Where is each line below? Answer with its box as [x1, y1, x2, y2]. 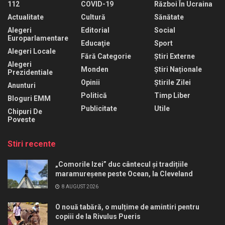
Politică [81, 91, 107, 99]
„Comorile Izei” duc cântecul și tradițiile [55, 160, 188, 168]
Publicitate [81, 104, 117, 113]
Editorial [81, 26, 109, 34]
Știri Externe [154, 52, 195, 60]
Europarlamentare [8, 34, 68, 42]
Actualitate [8, 13, 44, 21]
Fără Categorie [81, 52, 131, 60]
